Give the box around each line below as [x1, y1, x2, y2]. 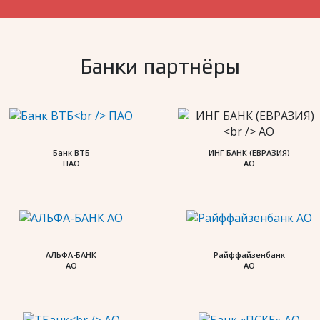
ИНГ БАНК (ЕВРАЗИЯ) [208, 147, 290, 158]
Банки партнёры [80, 54, 240, 79]
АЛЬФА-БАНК [46, 249, 96, 260]
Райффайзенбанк [213, 249, 285, 260]
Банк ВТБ [52, 147, 90, 158]
